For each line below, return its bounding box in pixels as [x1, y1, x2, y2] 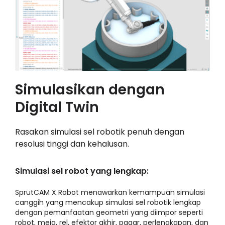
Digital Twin [15, 97, 99, 118]
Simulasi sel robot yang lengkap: [15, 165, 149, 177]
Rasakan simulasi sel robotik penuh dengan [15, 126, 184, 138]
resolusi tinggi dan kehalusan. [15, 138, 129, 150]
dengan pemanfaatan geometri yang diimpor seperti [15, 207, 203, 218]
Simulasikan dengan [15, 79, 165, 100]
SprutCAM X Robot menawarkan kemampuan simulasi [15, 187, 205, 198]
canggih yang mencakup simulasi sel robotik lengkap [15, 197, 201, 208]
